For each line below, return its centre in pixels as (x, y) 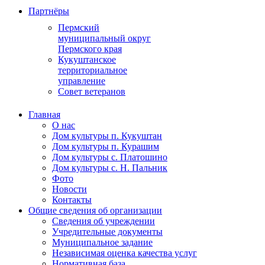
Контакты (72, 200)
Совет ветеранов (92, 91)
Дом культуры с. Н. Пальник (110, 168)
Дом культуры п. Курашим (106, 146)
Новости (70, 189)
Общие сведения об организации (95, 210)
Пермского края (90, 49)
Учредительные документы (107, 232)
